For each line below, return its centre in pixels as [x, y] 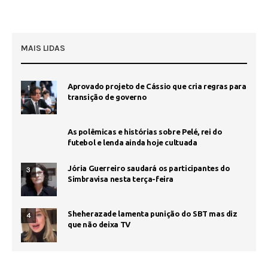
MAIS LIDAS [43, 48]
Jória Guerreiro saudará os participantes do [149, 168]
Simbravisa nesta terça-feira [121, 179]
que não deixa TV [99, 225]
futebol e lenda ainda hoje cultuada [133, 143]
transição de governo [107, 97]
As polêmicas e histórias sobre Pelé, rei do [145, 132]
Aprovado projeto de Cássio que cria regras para [157, 86]
